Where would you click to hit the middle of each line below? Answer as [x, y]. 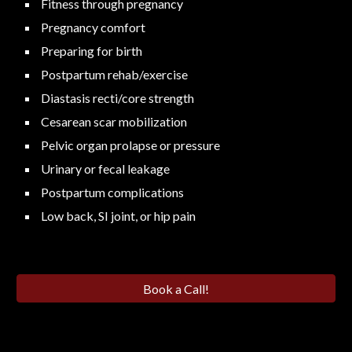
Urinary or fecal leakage [104, 169]
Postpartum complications [112, 192]
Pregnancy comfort [92, 27]
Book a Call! [176, 288]
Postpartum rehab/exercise [114, 75]
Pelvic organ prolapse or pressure [130, 145]
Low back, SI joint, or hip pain [117, 216]
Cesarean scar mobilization [113, 122]
